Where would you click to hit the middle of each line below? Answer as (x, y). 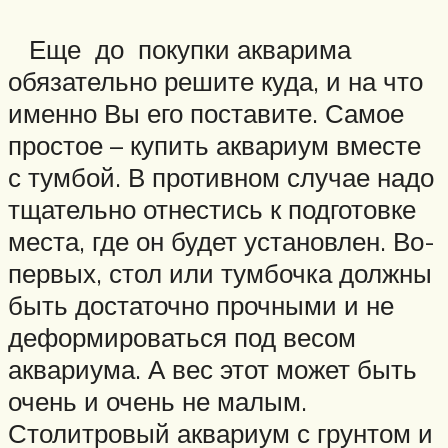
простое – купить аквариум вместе (214, 145)
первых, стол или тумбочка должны (220, 273)
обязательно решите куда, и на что (215, 81)
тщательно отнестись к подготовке (212, 209)
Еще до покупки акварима (179, 49)
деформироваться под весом (182, 337)
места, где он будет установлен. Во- (221, 241)
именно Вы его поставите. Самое (206, 113)
